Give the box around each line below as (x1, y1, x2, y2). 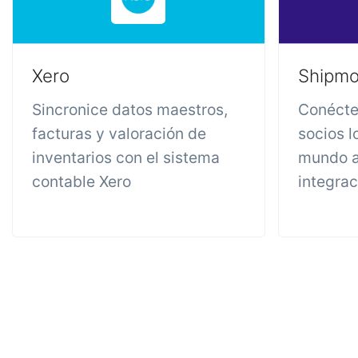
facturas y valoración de (32, 124, 206, 143)
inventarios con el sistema (32, 148, 220, 167)
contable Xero (32, 172, 131, 191)
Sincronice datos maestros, (32, 100, 228, 119)
